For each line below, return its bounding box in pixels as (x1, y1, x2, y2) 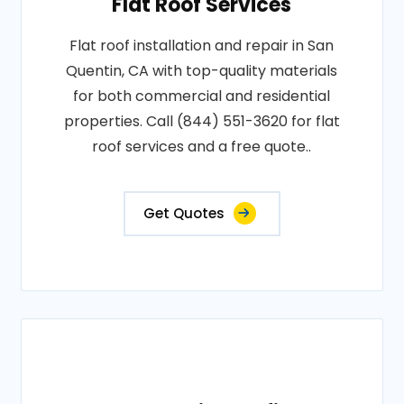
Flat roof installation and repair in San (69, 35, 335, 56)
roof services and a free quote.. (92, 136, 312, 157)
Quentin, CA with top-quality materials (66, 60, 338, 81)
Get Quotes (142, 204, 225, 223)
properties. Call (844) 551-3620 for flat (63, 111, 340, 132)
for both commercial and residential (73, 86, 331, 106)
